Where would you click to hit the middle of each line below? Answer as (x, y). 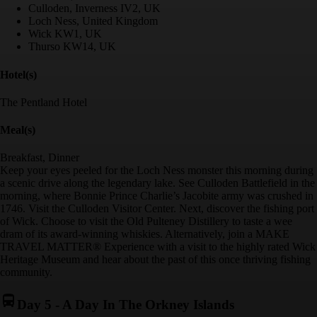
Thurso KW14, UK (72, 47)
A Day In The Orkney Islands (148, 305)
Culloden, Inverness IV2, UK (94, 8)
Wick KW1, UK (65, 34)
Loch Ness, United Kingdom (93, 21)
